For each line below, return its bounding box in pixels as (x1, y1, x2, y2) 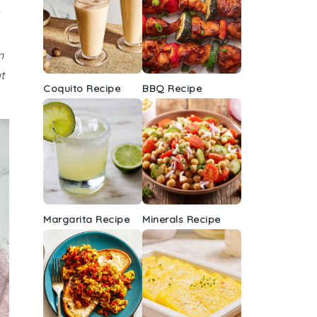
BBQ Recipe (142, 82, 202, 95)
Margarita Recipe (43, 213, 129, 226)
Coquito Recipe (43, 82, 120, 95)
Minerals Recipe (142, 213, 221, 226)
